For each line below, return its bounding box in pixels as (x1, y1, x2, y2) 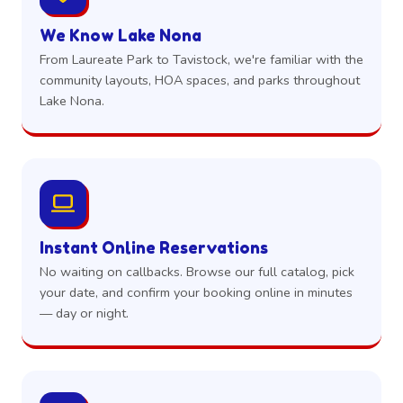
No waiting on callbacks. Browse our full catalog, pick (40, 263, 354, 282)
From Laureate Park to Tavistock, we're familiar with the (40, 50, 363, 69)
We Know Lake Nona (40, 25, 201, 45)
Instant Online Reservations (40, 237, 268, 257)
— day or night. (40, 304, 129, 323)
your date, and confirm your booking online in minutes (40, 283, 353, 302)
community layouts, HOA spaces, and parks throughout (40, 71, 360, 90)
